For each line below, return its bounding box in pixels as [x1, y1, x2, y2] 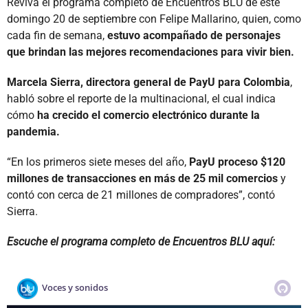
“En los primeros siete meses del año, [7, 155, 189, 168]
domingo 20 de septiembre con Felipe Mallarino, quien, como [7, 12, 301, 25]
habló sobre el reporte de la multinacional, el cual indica [7, 91, 276, 105]
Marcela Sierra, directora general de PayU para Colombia [7, 75, 290, 89]
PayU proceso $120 [189, 155, 285, 168]
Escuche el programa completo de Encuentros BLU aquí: [7, 234, 275, 248]
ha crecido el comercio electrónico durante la [34, 108, 260, 122]
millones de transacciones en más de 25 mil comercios [7, 171, 278, 185]
